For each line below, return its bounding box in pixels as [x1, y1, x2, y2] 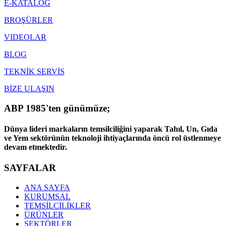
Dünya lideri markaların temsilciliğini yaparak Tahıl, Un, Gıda [4, 125, 217, 134]
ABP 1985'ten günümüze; [4, 102, 110, 114]
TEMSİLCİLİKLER [24, 201, 91, 210]
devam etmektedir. [4, 143, 67, 152]
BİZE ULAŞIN [4, 84, 54, 93]
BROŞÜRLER [4, 16, 53, 25]
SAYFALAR [4, 162, 56, 174]
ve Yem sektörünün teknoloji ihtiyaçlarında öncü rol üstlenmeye [4, 134, 221, 143]
